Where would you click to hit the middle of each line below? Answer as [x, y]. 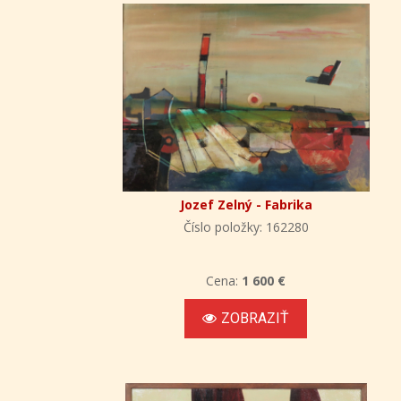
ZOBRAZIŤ [256, 319]
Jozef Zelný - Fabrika [246, 205]
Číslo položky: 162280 [246, 227]
